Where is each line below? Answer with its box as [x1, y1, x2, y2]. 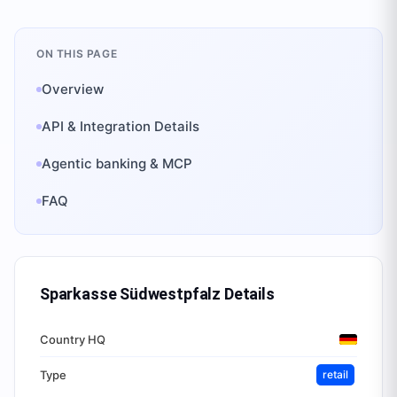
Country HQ [40, 331, 105, 346]
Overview [42, 81, 104, 97]
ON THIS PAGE [36, 47, 118, 60]
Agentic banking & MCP [42, 155, 192, 172]
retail [323, 368, 348, 381]
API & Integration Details [42, 118, 199, 135]
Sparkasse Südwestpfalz [40, 284, 222, 303]
